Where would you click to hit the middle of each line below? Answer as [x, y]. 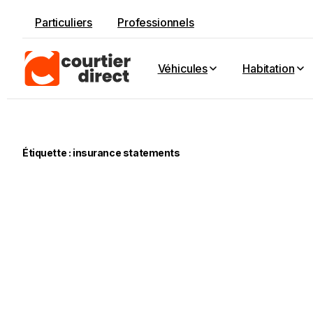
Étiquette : [48, 153]
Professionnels [156, 22]
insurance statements [126, 153]
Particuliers [64, 22]
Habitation [269, 68]
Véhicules [183, 68]
